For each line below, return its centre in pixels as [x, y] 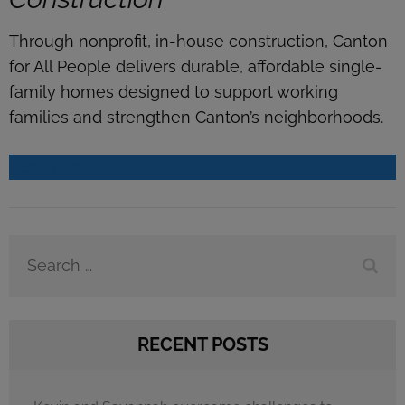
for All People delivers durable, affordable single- [196, 66]
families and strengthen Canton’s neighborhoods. [196, 117]
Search [45, 256]
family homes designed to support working [174, 91]
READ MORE [52, 167]
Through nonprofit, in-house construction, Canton [198, 41]
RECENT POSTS [202, 344]
